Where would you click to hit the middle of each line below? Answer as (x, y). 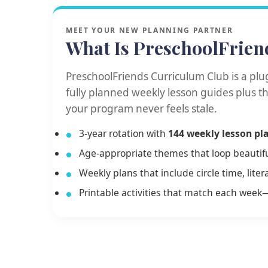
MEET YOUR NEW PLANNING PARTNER (150, 30)
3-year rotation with (124, 133)
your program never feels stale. (141, 108)
